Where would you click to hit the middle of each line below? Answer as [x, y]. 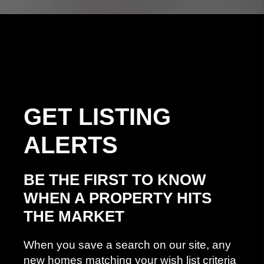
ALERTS [71, 145]
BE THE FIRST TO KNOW [115, 179]
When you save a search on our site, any [127, 245]
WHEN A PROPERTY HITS [118, 198]
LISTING [125, 116]
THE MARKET [74, 216]
